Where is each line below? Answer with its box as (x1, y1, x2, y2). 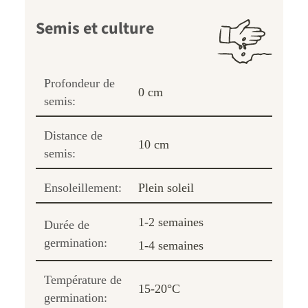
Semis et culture (36, 16, 154, 41)
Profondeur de (44, 76, 115, 90)
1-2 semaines (138, 214, 203, 229)
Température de (44, 272, 122, 287)
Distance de (44, 128, 102, 142)
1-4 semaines (138, 238, 203, 252)
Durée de (44, 217, 89, 232)
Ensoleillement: (44, 180, 122, 195)
